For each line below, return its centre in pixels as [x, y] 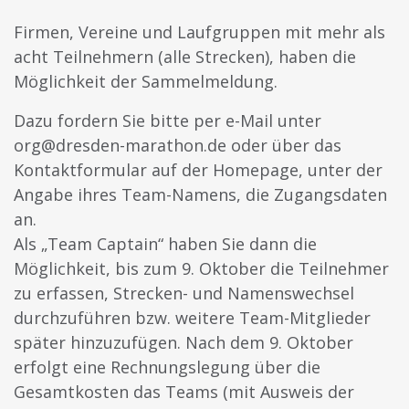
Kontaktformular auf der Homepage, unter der [198, 169]
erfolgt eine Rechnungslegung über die [167, 367]
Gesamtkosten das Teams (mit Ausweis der [184, 391]
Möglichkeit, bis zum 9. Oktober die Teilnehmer [201, 268]
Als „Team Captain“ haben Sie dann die [165, 243]
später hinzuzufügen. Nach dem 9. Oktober [184, 342]
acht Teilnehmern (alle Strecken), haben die [185, 56]
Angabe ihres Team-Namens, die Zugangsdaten [200, 194]
